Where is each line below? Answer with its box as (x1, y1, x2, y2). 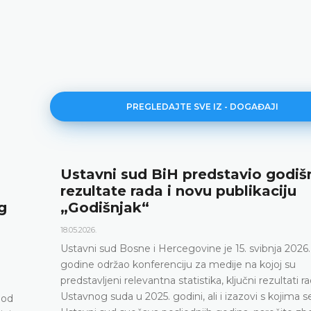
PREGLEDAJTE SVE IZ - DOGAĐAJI (126, 101, 279, 112)
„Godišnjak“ (60, 199, 149, 217)
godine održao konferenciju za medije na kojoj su (60, 258, 296, 271)
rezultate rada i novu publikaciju (60, 183, 296, 200)
